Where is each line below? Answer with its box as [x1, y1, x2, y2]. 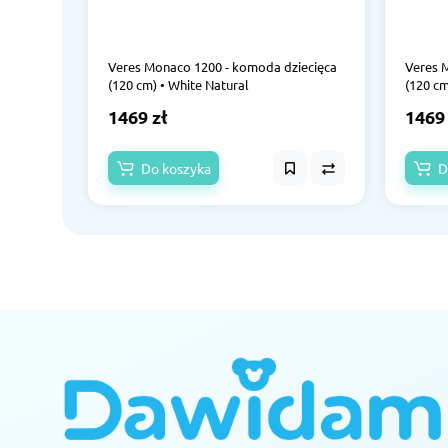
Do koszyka [141, 159, 211, 178]
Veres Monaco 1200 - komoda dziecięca [108, 58, 337, 76]
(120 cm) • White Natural [108, 76, 249, 94]
